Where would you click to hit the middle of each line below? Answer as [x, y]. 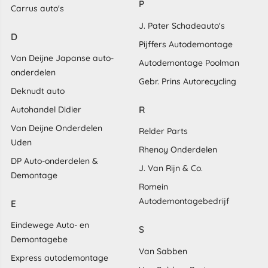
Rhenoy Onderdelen [178, 150]
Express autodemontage [59, 258]
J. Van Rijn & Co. [171, 168]
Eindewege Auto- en [50, 225]
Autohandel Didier [46, 110]
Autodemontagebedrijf [184, 201]
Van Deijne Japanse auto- [62, 58]
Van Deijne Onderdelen [56, 128]
